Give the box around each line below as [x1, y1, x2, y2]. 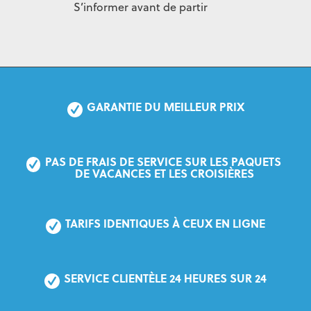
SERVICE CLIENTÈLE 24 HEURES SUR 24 [64, 270, 267, 287]
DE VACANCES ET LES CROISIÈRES [75, 165, 254, 182]
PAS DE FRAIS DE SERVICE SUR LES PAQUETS [45, 153, 281, 170]
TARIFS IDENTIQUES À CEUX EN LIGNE [65, 215, 265, 232]
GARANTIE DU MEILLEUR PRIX [86, 99, 244, 115]
